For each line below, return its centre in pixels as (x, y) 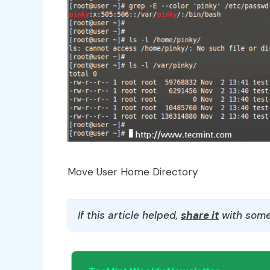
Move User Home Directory (133, 171)
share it (200, 215)
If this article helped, (129, 215)
